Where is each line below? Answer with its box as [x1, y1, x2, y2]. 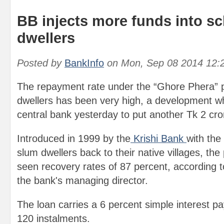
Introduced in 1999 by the [17, 133, 130, 144]
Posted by [17, 57, 64, 68]
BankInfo [64, 57, 104, 68]
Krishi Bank [130, 133, 186, 144]
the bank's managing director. [17, 175, 148, 186]
